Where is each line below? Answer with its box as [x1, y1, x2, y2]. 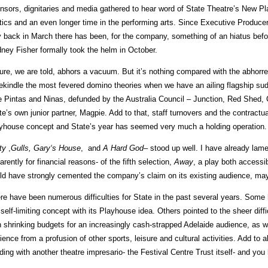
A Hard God [103, 144, 144, 153]
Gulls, [11, 144, 31, 153]
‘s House [50, 144, 81, 153]
